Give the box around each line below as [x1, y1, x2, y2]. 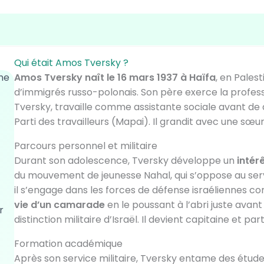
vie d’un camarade [14, 198, 105, 212]
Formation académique [14, 237, 123, 250]
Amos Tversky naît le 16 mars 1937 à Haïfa [14, 71, 216, 84]
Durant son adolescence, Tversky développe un [14, 154, 237, 167]
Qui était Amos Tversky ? [14, 56, 128, 70]
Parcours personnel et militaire [14, 139, 157, 153]
